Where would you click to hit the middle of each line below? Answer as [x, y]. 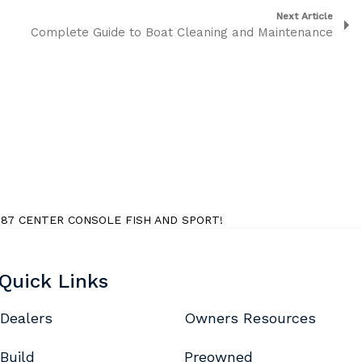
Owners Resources [250, 318]
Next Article [305, 16]
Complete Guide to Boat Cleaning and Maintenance [182, 32]
